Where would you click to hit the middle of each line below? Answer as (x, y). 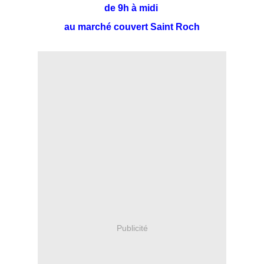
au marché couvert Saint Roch (132, 27)
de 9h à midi (132, 8)
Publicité (132, 228)
